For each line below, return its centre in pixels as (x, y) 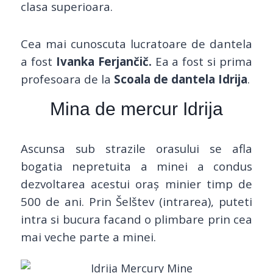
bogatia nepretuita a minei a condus (136, 166)
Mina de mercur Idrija (136, 109)
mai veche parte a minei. (88, 237)
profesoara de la (67, 79)
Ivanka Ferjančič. (104, 62)
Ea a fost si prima (202, 62)
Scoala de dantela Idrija (181, 79)
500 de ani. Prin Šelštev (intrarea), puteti (136, 202)
